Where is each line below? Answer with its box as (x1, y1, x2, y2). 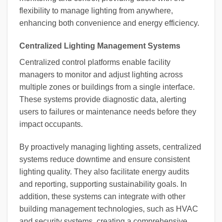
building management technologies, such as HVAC (19, 204, 198, 213)
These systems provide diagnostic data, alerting (19, 95, 186, 104)
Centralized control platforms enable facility (19, 58, 170, 67)
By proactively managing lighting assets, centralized (19, 142, 201, 151)
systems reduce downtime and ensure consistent (19, 155, 190, 164)
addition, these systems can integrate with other (19, 192, 185, 201)
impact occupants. (19, 120, 83, 129)
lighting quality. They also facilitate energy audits (19, 167, 189, 176)
